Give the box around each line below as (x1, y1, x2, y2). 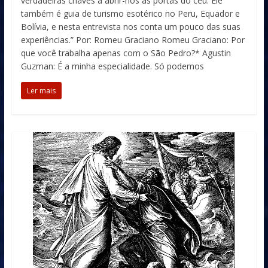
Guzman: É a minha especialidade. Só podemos (20, 60, 204, 72)
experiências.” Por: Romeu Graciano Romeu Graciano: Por (20, 34, 245, 45)
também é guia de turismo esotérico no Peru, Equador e (20, 8, 240, 19)
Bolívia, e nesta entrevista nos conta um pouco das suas (20, 21, 240, 32)
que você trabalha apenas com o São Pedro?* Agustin (20, 47, 231, 59)
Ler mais (26, 86, 56, 96)
